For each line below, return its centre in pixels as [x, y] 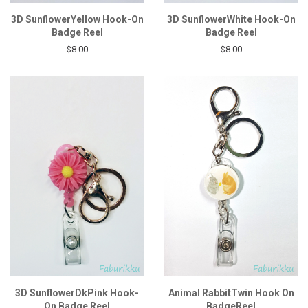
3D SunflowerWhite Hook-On [231, 19]
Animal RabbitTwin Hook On [231, 293]
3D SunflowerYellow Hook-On [77, 19]
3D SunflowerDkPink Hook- [77, 293]
